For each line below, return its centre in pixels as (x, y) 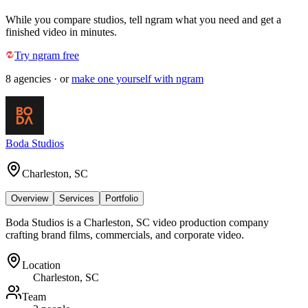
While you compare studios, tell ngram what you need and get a (143, 19)
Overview (30, 198)
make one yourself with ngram (137, 78)
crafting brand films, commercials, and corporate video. (125, 234)
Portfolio (122, 198)
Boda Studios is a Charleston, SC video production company (137, 222)
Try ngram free (47, 55)
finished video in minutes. (61, 32)
